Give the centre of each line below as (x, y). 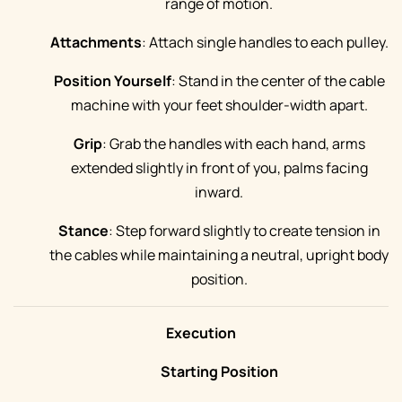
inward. (219, 192)
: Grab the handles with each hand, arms (233, 144)
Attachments (96, 42)
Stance (83, 231)
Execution (201, 333)
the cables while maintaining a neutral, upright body (219, 255)
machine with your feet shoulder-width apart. (219, 105)
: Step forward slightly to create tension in (244, 231)
